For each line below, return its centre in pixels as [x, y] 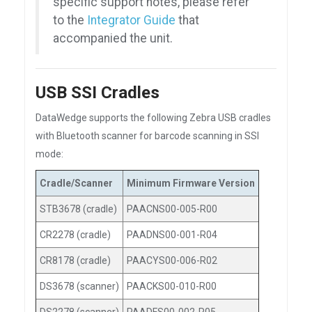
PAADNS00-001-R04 [172, 235]
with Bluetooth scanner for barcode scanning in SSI [147, 136]
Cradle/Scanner [76, 183]
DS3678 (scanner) [79, 286]
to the [70, 20]
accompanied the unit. [113, 38]
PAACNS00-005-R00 [172, 209]
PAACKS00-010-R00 [172, 286]
